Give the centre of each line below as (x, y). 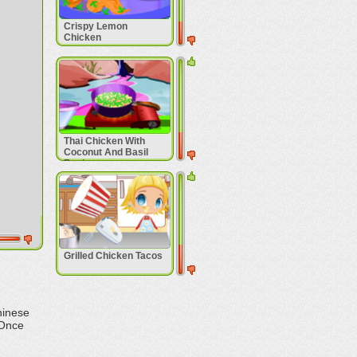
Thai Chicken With (104, 141)
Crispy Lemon (95, 26)
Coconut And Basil (106, 152)
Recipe (79, 163)
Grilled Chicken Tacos (113, 256)
